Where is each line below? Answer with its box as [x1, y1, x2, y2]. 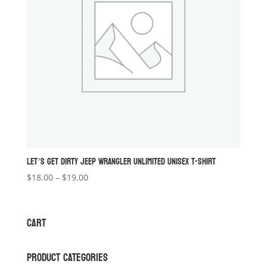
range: [87, 185, 113, 197]
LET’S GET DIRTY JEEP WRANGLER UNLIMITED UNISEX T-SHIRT [26, 153, 216, 170]
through [87, 212, 120, 224]
